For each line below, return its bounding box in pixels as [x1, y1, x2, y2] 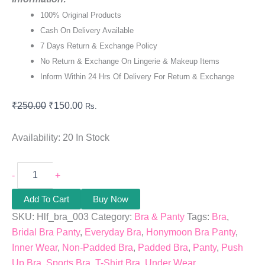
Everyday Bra [85, 227, 141, 237]
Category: [91, 211, 134, 222]
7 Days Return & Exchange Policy [40, 41, 157, 50]
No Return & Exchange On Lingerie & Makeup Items [40, 56, 219, 66]
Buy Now [93, 193, 128, 204]
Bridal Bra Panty [12, 227, 80, 237]
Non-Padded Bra [62, 242, 133, 253]
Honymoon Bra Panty [146, 227, 235, 237]
